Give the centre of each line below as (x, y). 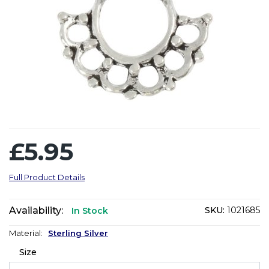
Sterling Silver (78, 233)
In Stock (90, 210)
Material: (29, 233)
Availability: (36, 210)
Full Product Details (47, 177)
